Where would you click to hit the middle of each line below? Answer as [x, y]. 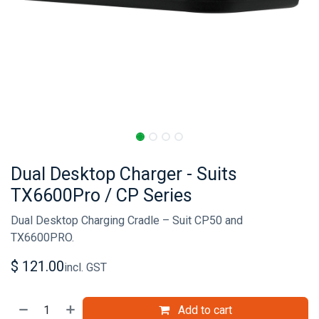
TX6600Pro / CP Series [101, 195]
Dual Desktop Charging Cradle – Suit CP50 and [127, 220]
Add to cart [204, 310]
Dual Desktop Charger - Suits [124, 174]
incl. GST [85, 267]
